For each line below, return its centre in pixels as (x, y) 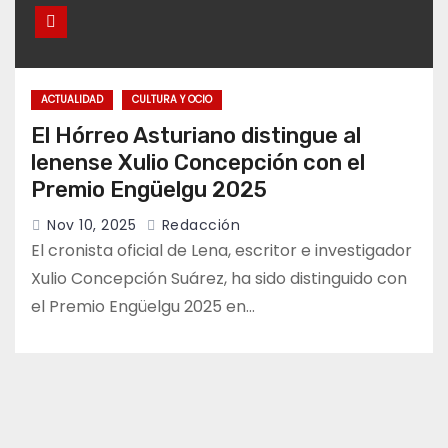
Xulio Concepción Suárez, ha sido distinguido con (219, 279)
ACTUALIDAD (72, 100)
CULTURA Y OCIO (172, 100)
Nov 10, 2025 (91, 225)
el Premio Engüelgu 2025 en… (143, 307)
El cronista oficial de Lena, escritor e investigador (221, 251)
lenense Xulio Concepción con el (198, 163)
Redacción (198, 225)
